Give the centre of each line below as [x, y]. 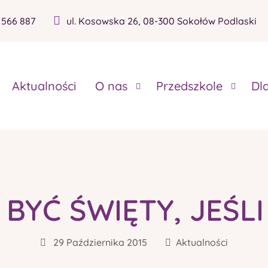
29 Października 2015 [99, 243]
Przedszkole [189, 86]
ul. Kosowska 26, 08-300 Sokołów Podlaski [162, 21]
